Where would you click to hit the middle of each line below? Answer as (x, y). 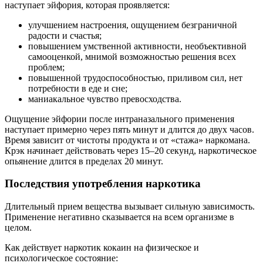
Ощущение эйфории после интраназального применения (119, 119)
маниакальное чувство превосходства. (105, 99)
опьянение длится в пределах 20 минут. (84, 161)
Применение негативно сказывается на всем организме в (119, 217)
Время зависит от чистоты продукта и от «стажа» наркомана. (127, 140)
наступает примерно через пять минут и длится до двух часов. (129, 129)
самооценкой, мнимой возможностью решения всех (132, 56)
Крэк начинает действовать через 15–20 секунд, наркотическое (131, 150)
